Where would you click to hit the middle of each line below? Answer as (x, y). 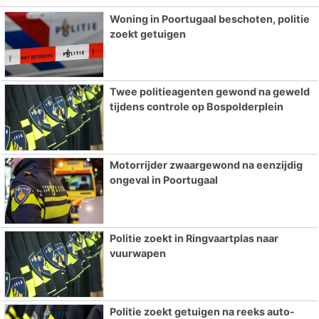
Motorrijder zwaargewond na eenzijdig (206, 165)
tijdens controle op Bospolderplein (196, 107)
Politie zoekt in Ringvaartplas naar (194, 238)
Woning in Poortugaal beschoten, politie (209, 19)
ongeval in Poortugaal (163, 180)
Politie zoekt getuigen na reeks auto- (202, 311)
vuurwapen (137, 253)
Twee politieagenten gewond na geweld (209, 92)
